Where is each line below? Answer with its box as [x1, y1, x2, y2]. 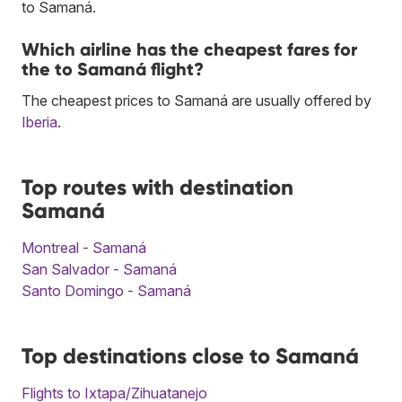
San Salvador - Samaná [22, 259, 177, 278]
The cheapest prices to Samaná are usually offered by [22, 91, 371, 109]
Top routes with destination [22, 173, 293, 200]
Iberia [22, 112, 57, 131]
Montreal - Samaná [22, 238, 146, 257]
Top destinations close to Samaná [22, 342, 359, 369]
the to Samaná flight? [22, 57, 204, 80]
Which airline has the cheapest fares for [22, 38, 357, 60]
